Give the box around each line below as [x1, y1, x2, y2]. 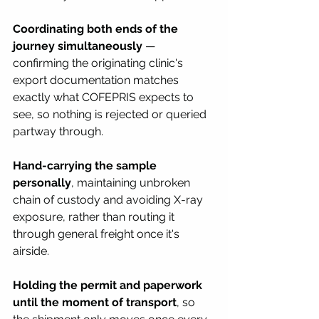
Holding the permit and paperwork [13, 278, 205, 292]
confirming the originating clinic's [13, 56, 186, 70]
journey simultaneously [13, 38, 142, 53]
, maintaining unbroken [71, 175, 193, 189]
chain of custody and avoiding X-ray [13, 192, 206, 206]
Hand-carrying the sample [13, 158, 159, 172]
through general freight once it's [13, 226, 182, 241]
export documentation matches [13, 73, 182, 87]
